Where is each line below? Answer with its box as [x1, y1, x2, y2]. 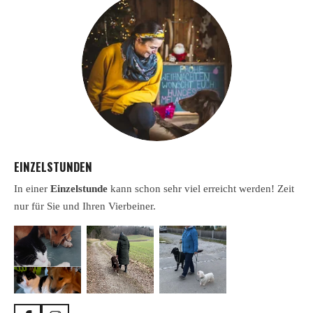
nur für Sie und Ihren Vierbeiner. [14, 201, 156, 212]
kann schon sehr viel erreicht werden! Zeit [108, 183, 294, 195]
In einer [14, 183, 50, 195]
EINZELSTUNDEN [14, 157, 92, 175]
